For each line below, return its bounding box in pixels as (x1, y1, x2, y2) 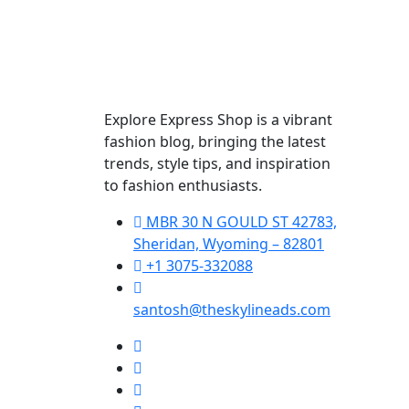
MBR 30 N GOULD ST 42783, (142, 212, 337, 233)
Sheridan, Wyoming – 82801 (133, 234, 324, 255)
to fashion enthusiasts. (104, 175, 262, 196)
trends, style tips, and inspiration (104, 153, 330, 174)
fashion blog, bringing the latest (104, 131, 326, 152)
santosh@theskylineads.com (133, 299, 330, 320)
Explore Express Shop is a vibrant (104, 110, 332, 131)
